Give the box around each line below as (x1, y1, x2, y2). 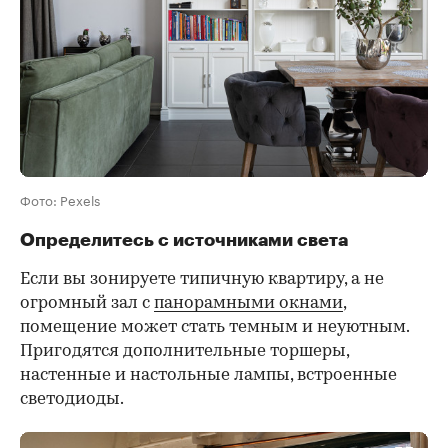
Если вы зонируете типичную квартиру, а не (20, 271, 384, 289)
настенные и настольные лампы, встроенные (20, 367, 397, 385)
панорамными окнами (154, 295, 343, 313)
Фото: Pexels (20, 189, 100, 210)
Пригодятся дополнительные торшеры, (20, 343, 349, 361)
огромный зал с (20, 295, 154, 313)
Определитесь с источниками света (20, 231, 348, 250)
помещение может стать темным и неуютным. (20, 319, 409, 337)
